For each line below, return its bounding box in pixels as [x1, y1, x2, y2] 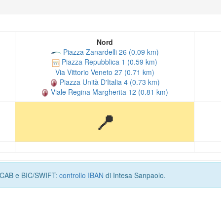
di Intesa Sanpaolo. [104, 170, 166, 180]
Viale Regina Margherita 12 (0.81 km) [49, 86, 168, 97]
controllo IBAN [59, 170, 104, 180]
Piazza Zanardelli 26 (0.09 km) [61, 47, 159, 57]
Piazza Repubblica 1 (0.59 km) [60, 57, 157, 67]
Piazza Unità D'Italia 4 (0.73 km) [57, 76, 160, 87]
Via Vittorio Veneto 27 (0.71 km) [55, 67, 154, 77]
